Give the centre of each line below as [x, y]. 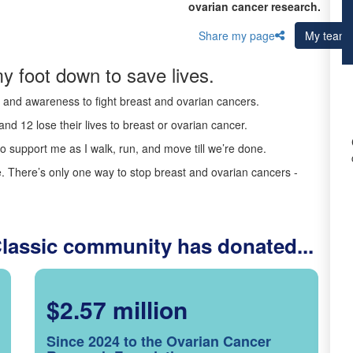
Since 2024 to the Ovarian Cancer [159, 341]
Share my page [237, 35]
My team [327, 35]
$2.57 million [117, 309]
